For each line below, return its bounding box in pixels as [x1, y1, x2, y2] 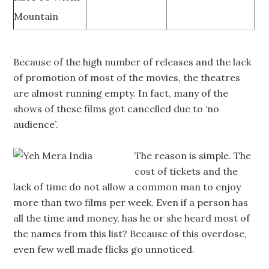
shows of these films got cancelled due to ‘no [13, 103, 220, 115]
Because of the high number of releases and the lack [13, 56, 252, 68]
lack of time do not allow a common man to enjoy [13, 181, 244, 193]
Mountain [14, 10, 59, 22]
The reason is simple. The [134, 150, 252, 162]
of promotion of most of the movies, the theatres [13, 71, 241, 83]
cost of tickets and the [134, 165, 238, 177]
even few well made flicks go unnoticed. [13, 243, 195, 255]
